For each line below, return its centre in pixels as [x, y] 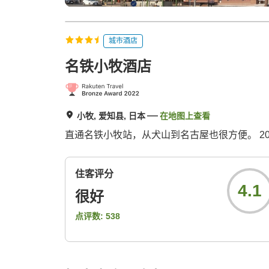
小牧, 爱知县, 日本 [111, 116]
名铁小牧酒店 [108, 67]
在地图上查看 [185, 116]
